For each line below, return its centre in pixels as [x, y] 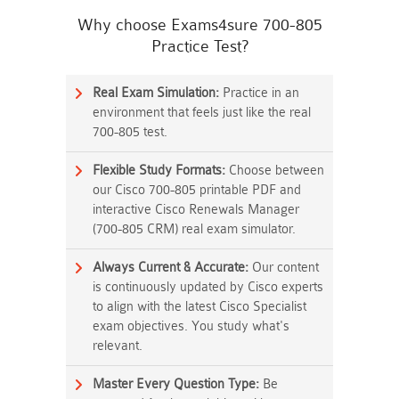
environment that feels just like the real [202, 113]
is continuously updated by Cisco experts [208, 287]
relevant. [118, 346]
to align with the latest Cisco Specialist [199, 307]
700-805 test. [130, 132]
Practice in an [259, 93]
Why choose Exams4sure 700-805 [199, 25]
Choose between [275, 171]
